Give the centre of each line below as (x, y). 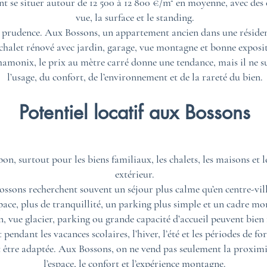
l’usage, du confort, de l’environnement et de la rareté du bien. (135, 77)
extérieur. (135, 174)
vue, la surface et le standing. (135, 17)
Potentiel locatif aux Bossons (135, 112)
